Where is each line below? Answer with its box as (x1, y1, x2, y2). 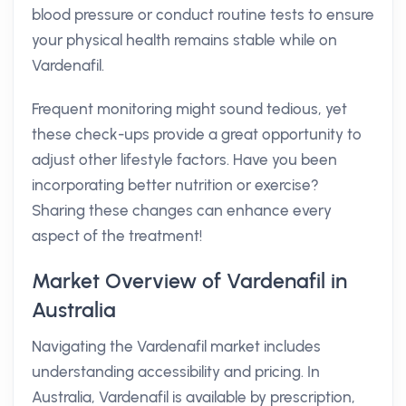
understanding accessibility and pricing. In (32, 362, 320, 381)
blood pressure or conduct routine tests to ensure (32, 5, 374, 24)
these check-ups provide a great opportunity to (32, 125, 362, 143)
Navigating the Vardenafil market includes (32, 337, 321, 355)
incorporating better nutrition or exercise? (32, 176, 319, 194)
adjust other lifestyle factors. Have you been (32, 150, 337, 169)
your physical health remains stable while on (32, 31, 337, 49)
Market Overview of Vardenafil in (32, 268, 347, 294)
